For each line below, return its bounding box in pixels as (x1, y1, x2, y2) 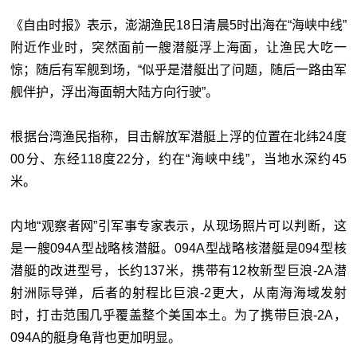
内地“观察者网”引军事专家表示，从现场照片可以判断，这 (10, 219, 347, 233)
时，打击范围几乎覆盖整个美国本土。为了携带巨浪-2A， (10, 308, 347, 323)
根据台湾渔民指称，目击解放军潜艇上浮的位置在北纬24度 (10, 130, 347, 144)
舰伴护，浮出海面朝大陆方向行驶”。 (10, 85, 219, 100)
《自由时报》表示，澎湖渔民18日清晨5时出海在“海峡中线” (10, 18, 347, 33)
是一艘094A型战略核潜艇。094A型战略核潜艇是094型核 (10, 241, 347, 256)
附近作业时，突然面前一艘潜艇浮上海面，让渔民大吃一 (10, 41, 347, 55)
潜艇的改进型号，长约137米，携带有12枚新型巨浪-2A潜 (10, 264, 347, 278)
